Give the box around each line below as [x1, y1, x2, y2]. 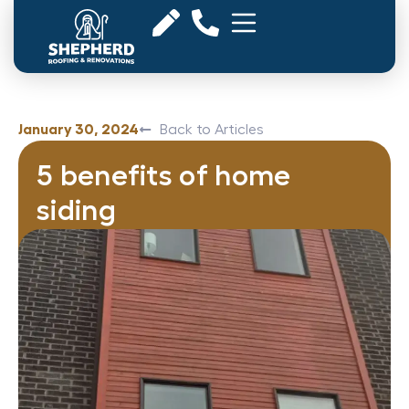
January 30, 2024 [18, 122, 139, 137]
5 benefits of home [37, 161, 291, 191]
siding [37, 195, 116, 225]
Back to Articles [159, 122, 264, 137]
